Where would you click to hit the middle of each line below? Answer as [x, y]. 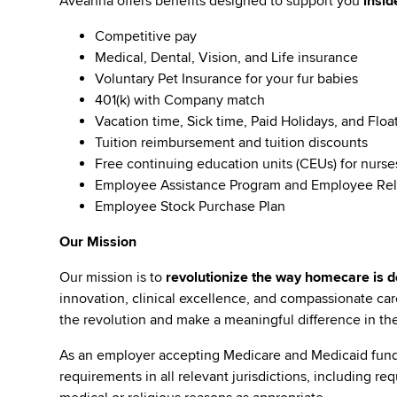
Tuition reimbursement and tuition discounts [232, 143]
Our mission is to [113, 277]
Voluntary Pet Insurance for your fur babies [227, 79]
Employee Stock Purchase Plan [191, 206]
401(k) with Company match [180, 100]
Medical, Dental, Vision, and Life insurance [227, 58]
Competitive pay [146, 36]
